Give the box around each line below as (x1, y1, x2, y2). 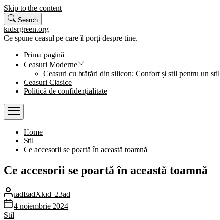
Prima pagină (24, 51, 64, 59)
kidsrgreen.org (4, 25, 49, 33)
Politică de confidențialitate (24, 87, 107, 95)
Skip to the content (4, 4, 62, 12)
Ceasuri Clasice (24, 78, 72, 86)
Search (18, 16, 38, 24)
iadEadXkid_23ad (14, 190, 70, 198)
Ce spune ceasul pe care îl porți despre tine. (4, 34, 137, 42)
